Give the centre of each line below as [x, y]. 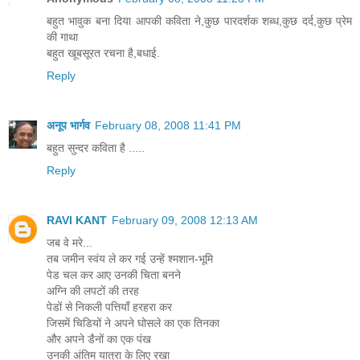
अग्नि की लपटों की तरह [93, 290]
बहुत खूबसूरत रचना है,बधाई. [103, 53]
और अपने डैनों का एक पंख [99, 339]
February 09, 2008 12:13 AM [185, 220]
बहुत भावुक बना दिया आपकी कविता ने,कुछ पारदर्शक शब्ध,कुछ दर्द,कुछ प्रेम [199, 20]
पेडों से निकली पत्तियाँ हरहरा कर [109, 307]
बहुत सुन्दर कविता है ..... [96, 147]
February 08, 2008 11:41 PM [168, 125]
